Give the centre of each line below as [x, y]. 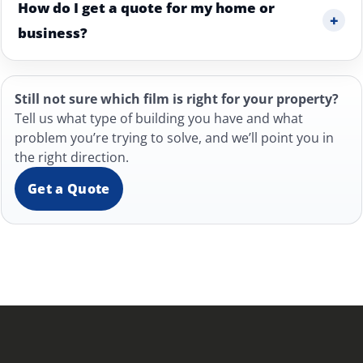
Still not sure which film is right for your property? [177, 99]
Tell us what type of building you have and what [159, 118]
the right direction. [72, 157]
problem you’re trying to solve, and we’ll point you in [174, 138]
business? [53, 33]
